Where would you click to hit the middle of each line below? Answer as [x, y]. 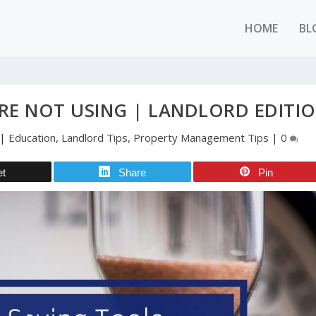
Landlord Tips [94, 138]
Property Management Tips [201, 138]
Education [32, 138]
